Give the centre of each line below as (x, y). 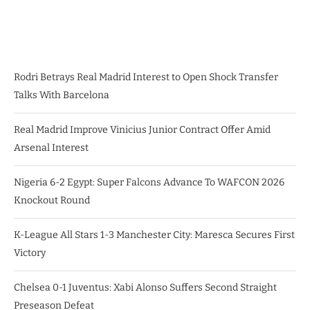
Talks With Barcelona (62, 95)
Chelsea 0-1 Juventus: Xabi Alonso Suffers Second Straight (145, 288)
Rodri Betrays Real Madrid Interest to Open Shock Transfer (146, 77)
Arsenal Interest (51, 148)
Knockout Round (52, 200)
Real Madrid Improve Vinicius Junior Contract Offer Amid (142, 130)
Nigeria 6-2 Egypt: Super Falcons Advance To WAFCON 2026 (149, 182)
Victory (30, 253)
